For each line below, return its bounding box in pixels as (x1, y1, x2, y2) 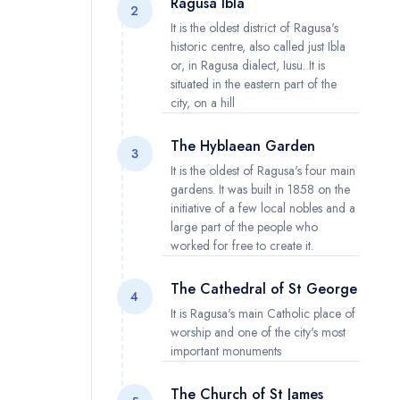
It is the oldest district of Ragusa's (170, 18, 338, 37)
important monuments (170, 341, 281, 360)
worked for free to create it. (170, 236, 313, 254)
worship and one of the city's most (170, 322, 346, 341)
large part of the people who (170, 217, 318, 236)
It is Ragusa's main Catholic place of (170, 304, 355, 322)
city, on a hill (170, 93, 235, 112)
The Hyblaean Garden (170, 135, 315, 156)
